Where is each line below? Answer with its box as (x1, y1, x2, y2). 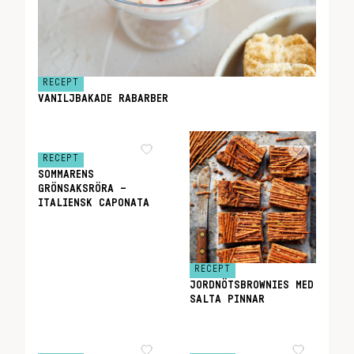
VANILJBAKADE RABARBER (38, 93, 168, 104)
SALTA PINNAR (190, 294, 265, 306)
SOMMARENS (38, 169, 94, 180)
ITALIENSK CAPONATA (38, 198, 149, 209)
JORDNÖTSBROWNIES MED (190, 280, 314, 292)
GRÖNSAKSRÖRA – (38, 183, 126, 194)
